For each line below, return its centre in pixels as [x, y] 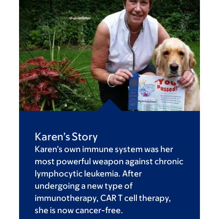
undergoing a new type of [84, 186]
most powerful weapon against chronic [109, 161]
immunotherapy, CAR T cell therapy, [103, 198]
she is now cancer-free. [79, 210]
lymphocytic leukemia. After [88, 173]
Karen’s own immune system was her [104, 149]
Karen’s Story [66, 136]
